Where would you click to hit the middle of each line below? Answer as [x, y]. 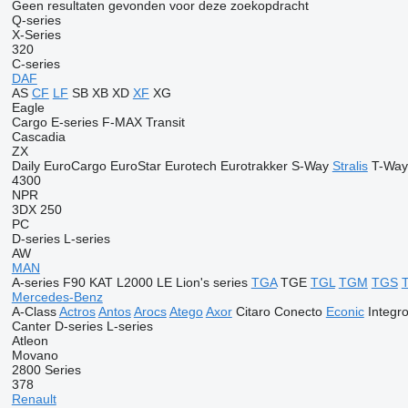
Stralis [350, 166]
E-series [74, 122]
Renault [34, 399]
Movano [35, 355]
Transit [165, 122]
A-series [35, 282]
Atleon [30, 341]
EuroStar [135, 166]
